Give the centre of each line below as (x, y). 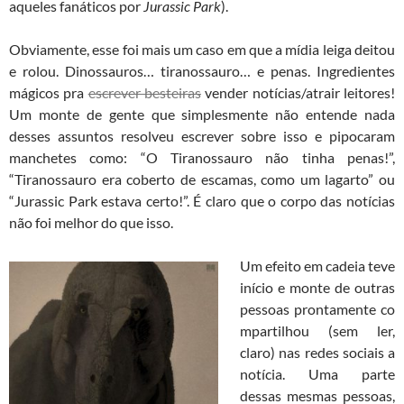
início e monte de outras (317, 288)
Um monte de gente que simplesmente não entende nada (202, 115)
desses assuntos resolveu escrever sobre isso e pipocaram (202, 136)
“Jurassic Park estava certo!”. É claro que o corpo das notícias (202, 201)
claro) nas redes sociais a (317, 353)
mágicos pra (49, 93)
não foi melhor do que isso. (91, 223)
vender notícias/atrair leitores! (298, 93)
